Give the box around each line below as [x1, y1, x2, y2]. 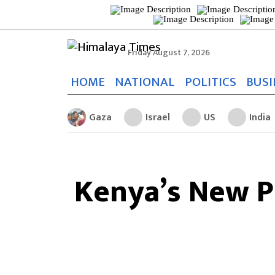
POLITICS [185, 71, 236, 93]
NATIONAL [115, 71, 175, 93]
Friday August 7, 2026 [128, 45, 210, 60]
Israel [145, 109, 170, 126]
